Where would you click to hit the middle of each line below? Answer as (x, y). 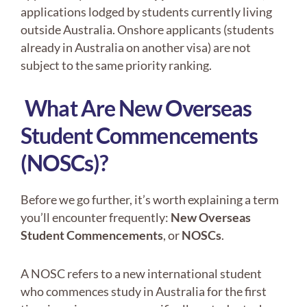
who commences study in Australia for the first (144, 292)
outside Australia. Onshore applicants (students (147, 30)
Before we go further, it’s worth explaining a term (150, 200)
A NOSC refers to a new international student (141, 274)
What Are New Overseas (138, 108)
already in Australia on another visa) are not (136, 48)
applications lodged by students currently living (146, 12)
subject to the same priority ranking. (116, 65)
